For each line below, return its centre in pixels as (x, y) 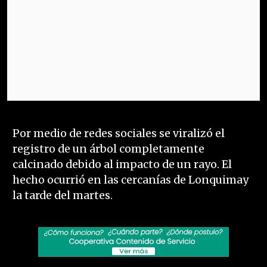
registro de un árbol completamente (108, 149)
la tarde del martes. (62, 196)
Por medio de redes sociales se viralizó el (118, 134)
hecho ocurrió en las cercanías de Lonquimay (130, 180)
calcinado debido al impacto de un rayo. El (122, 165)
